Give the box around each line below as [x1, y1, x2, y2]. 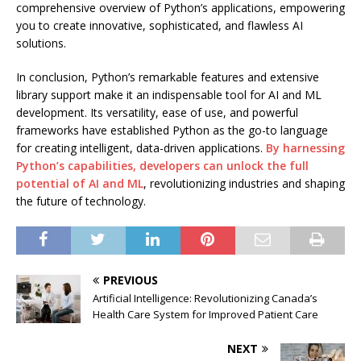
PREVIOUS [103, 272, 158, 288]
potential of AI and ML [16, 175, 143, 191]
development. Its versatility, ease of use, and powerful [16, 104, 298, 120]
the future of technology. [16, 193, 146, 209]
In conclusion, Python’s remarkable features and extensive [16, 68, 319, 85]
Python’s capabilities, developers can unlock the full [16, 157, 309, 173]
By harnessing [266, 139, 345, 156]
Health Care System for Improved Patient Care [93, 306, 318, 322]
